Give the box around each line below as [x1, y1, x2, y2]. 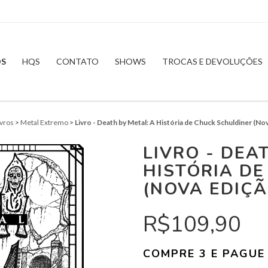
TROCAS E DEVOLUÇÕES [162, 56, 263, 66]
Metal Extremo [20, 117, 68, 127]
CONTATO [56, 56, 99, 66]
